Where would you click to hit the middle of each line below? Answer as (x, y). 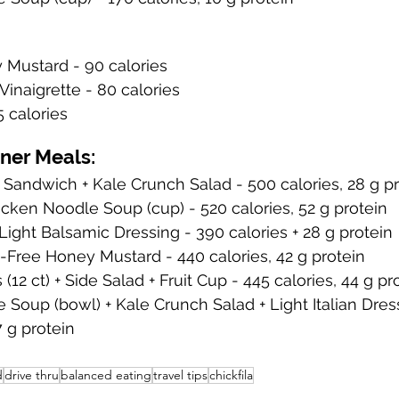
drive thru (32, 375)
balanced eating (106, 375)
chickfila (231, 375)
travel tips (180, 375)
